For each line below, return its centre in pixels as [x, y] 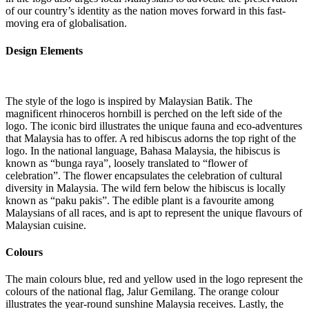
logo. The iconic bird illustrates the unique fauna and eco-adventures [154, 126]
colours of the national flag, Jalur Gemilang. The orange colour [142, 292]
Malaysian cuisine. [46, 225]
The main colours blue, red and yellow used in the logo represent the [154, 279]
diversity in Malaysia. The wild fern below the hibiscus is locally [146, 188]
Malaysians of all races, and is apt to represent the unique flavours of [154, 212]
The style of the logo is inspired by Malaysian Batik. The [129, 101]
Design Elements [44, 50]
